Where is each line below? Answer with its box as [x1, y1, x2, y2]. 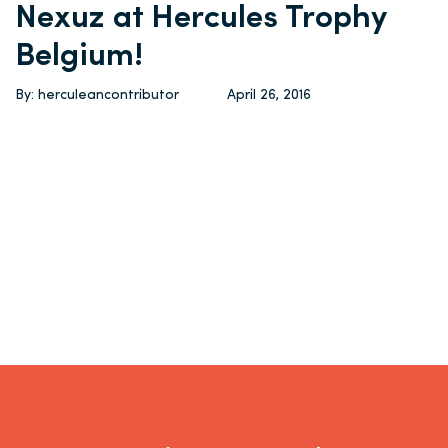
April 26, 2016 [227, 88, 311, 103]
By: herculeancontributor [15, 88, 179, 103]
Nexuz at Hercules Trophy [15, 3, 386, 35]
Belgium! [15, 41, 143, 73]
